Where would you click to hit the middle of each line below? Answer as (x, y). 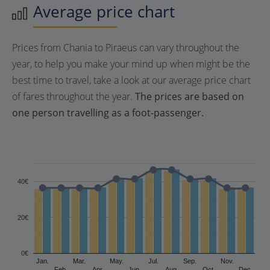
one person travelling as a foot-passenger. (108, 113)
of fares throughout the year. (74, 96)
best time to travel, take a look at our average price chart (131, 80)
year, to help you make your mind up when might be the (131, 64)
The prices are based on (190, 96)
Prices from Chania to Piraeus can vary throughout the (126, 48)
